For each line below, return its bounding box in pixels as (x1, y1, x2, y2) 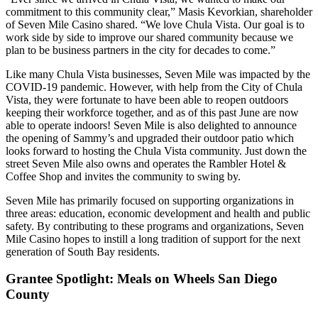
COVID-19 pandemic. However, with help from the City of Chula (6, 80, 302, 93)
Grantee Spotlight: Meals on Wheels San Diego (6, 271, 278, 287)
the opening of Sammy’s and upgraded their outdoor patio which (6, 131, 294, 144)
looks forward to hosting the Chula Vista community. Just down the (6, 144, 307, 157)
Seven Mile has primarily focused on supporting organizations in (6, 194, 294, 207)
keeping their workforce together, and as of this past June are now (6, 106, 299, 119)
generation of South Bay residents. (6, 245, 165, 258)
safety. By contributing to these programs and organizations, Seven (6, 219, 304, 232)
